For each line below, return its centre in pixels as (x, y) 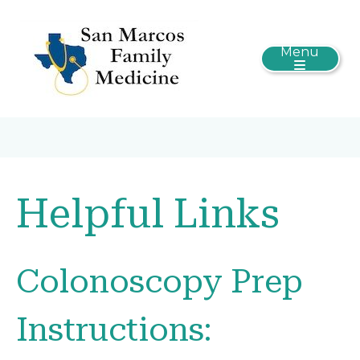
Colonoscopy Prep (160, 282)
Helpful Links (148, 214)
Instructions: (114, 330)
